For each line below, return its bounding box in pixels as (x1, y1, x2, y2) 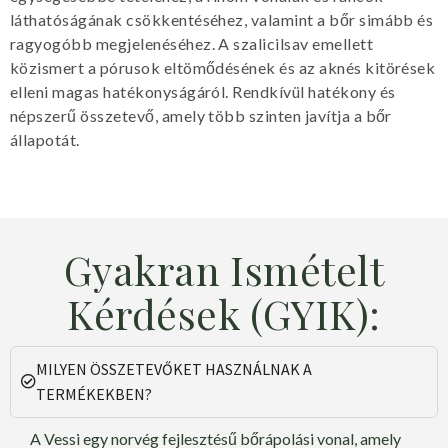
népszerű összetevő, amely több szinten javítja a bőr (10, 105, 392, 125)
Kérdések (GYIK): (67, 286, 381, 340)
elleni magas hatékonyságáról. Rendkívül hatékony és (10, 81, 396, 101)
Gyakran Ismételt (63, 242, 385, 296)
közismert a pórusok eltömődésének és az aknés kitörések (10, 57, 436, 77)
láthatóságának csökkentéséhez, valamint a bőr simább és (10, 9, 434, 29)
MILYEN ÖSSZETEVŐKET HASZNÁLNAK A (36, 358, 312, 379)
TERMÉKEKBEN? (36, 383, 152, 404)
